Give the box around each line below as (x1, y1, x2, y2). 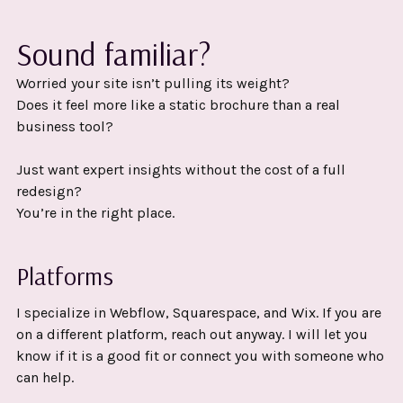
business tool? (15, 117, 113, 135)
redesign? (15, 182, 82, 200)
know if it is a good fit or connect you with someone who (15, 346, 384, 364)
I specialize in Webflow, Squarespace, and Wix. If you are (15, 303, 381, 321)
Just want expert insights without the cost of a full (15, 160, 345, 178)
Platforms (15, 259, 113, 291)
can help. (15, 368, 74, 386)
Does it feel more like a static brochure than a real (15, 95, 340, 113)
